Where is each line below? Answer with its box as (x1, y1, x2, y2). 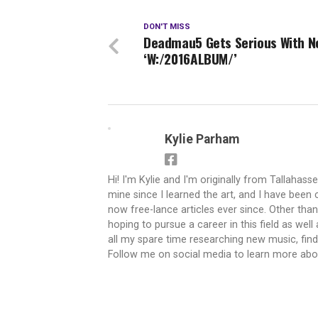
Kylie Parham (165, 131, 239, 146)
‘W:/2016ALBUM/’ (143, 48, 237, 69)
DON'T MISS (143, 21, 190, 31)
